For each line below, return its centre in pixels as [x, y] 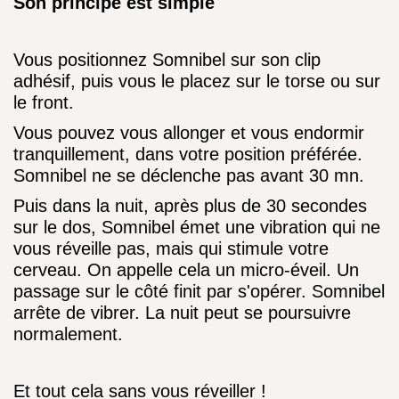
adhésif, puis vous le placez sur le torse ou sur [197, 81]
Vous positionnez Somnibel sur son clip [167, 60]
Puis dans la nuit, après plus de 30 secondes [190, 206]
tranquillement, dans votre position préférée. [188, 154]
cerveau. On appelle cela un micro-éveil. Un [186, 270]
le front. [44, 102]
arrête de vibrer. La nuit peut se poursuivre [182, 313]
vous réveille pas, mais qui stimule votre [171, 248]
